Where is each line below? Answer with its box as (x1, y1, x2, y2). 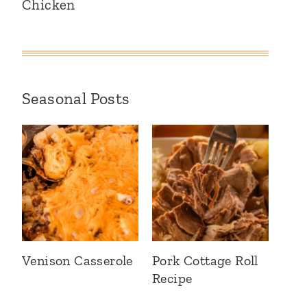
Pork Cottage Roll (152, 252, 258, 269)
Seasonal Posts (22, 88, 130, 108)
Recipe (152, 270, 193, 286)
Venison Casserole (22, 252, 133, 269)
